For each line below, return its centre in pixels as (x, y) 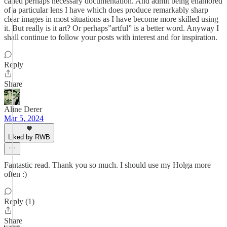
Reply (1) (19, 201)
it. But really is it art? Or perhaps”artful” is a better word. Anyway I (111, 28)
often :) (15, 174)
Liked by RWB (29, 137)
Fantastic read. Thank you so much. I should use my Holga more (107, 165)
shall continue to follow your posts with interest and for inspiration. (111, 37)
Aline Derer (23, 109)
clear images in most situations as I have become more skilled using (111, 19)
